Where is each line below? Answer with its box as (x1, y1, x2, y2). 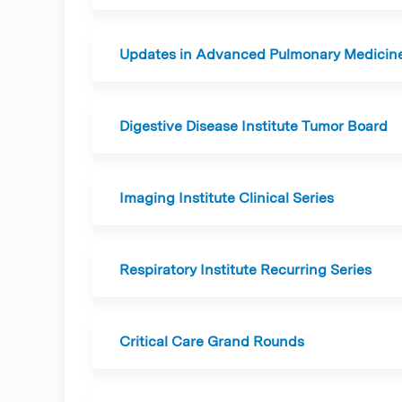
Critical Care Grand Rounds (119, 333, 304, 350)
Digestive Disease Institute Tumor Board (119, 118, 388, 135)
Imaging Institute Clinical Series (119, 189, 334, 206)
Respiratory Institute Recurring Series (119, 261, 371, 278)
